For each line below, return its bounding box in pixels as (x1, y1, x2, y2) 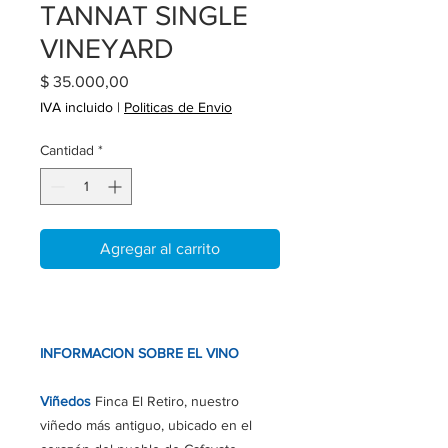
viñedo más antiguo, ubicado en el (40, 417, 252, 434)
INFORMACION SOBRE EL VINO (40, 345, 239, 362)
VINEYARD (40, 33, 174, 65)
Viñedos (40, 393, 95, 410)
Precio (128, 72, 172, 90)
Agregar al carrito (100, 240, 220, 258)
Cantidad (40, 142, 94, 159)
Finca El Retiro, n (95, 393, 199, 410)
